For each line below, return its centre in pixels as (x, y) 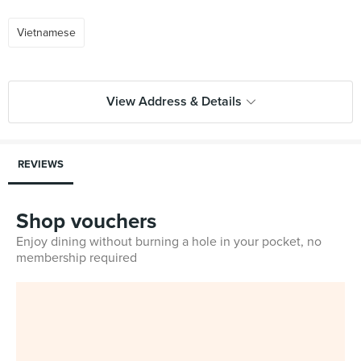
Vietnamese (46, 33)
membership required (77, 258)
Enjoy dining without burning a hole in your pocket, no (169, 242)
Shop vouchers (86, 221)
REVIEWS (41, 164)
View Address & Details (174, 102)
